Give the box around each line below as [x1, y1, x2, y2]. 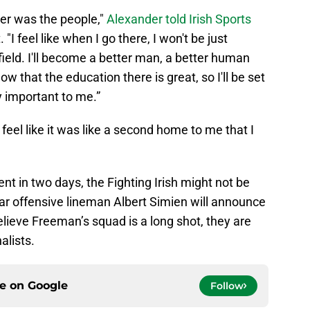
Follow [210, 280, 244, 293]
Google [28, 279, 68, 293]
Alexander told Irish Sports [104, 12, 251, 27]
